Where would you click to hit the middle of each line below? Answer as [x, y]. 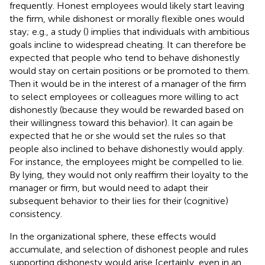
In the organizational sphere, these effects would [113, 236]
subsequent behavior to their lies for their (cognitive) [119, 201]
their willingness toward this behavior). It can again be [121, 122]
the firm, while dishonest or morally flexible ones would [127, 18]
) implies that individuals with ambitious [168, 31]
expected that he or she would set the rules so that [118, 135]
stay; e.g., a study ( [48, 31]
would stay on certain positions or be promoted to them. [130, 70]
